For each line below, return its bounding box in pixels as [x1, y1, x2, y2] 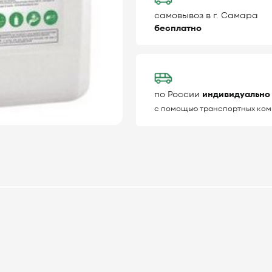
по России [154, 89, 202, 100]
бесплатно [154, 23, 202, 33]
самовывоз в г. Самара [154, 10, 258, 21]
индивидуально [202, 89, 270, 100]
